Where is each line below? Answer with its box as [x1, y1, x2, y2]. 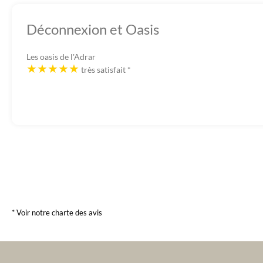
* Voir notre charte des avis [12, 208, 102, 218]
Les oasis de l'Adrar [26, 52, 96, 62]
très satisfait [81, 65, 127, 75]
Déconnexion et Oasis [26, 21, 159, 38]
